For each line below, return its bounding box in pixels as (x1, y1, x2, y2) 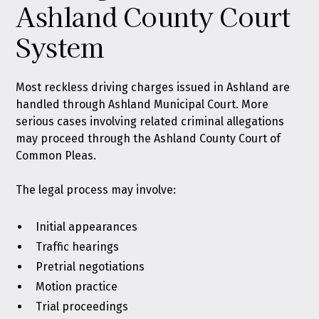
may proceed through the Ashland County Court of (16, 132, 281, 145)
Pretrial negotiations (36, 260, 145, 273)
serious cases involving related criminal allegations (16, 115, 285, 128)
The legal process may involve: (16, 183, 177, 197)
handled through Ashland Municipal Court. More (16, 98, 269, 111)
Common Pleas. (16, 149, 97, 162)
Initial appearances (36, 220, 138, 234)
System (16, 28, 104, 65)
